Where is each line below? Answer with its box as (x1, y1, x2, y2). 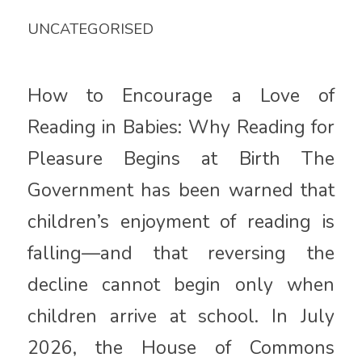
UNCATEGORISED (27, 18, 154, 39)
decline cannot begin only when (27, 272, 335, 298)
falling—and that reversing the (27, 241, 335, 267)
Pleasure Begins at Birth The (27, 146, 335, 172)
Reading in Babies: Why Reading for (27, 115, 335, 141)
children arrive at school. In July (27, 304, 335, 330)
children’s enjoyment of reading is (27, 209, 335, 235)
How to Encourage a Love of (27, 83, 335, 109)
